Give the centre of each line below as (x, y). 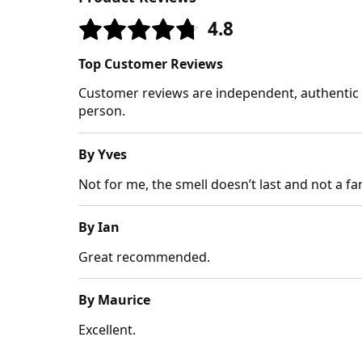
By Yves (103, 154)
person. (102, 110)
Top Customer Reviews (151, 63)
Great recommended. (144, 257)
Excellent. (107, 329)
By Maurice (114, 299)
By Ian (99, 227)
